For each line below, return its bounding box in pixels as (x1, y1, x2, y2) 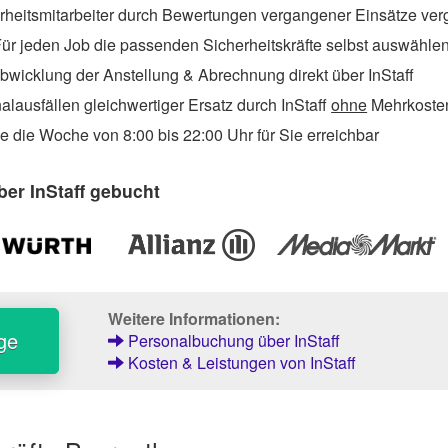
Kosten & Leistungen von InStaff (123, 351, 356, 375)
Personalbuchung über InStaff (123, 329, 340, 353)
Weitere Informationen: (107, 307, 280, 331)
